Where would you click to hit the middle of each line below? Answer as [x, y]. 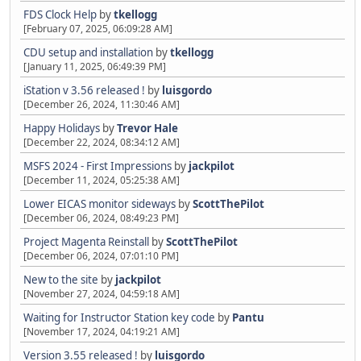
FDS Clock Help [60, 15]
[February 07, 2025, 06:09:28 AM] [98, 29]
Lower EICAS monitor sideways [100, 204]
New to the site [61, 280]
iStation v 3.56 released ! [84, 90]
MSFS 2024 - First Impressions [98, 166]
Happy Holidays [62, 128]
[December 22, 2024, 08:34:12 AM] [102, 142]
